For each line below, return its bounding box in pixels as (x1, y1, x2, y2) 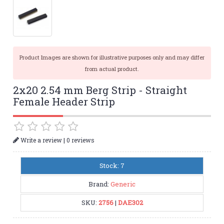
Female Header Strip (13, 94, 115, 109)
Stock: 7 (99, 160, 124, 170)
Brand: (88, 179, 110, 188)
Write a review (19, 135, 62, 144)
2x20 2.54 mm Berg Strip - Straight (13, 83, 187, 97)
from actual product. (85, 65, 139, 73)
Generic (110, 179, 135, 188)
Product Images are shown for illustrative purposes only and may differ (19, 53, 204, 61)
